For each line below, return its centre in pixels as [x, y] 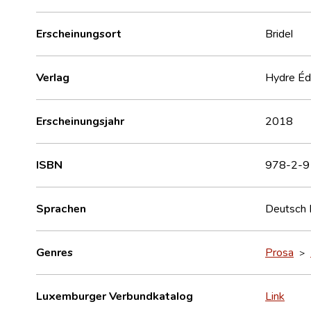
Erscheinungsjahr [80, 120]
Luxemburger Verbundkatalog [115, 295]
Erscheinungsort [79, 33]
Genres [54, 252]
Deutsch [287, 208]
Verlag [53, 77]
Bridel [279, 33]
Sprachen [61, 208]
